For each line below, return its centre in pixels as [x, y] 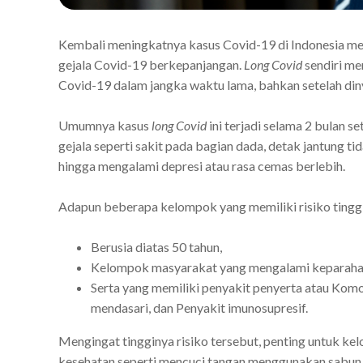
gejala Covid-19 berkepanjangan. [151, 64]
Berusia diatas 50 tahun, [158, 246]
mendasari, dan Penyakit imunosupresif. [199, 307]
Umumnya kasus [105, 125]
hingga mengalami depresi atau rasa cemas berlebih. [202, 165]
